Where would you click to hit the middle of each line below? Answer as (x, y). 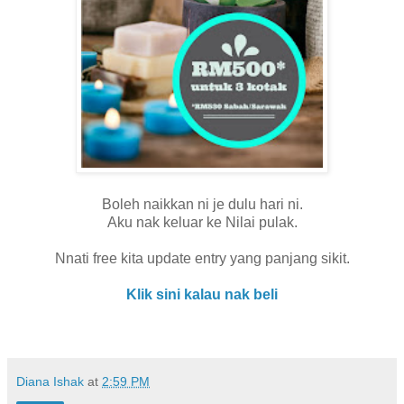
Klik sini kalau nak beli (202, 294)
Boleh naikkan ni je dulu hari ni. (202, 204)
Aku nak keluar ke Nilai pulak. (202, 222)
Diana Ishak (52, 381)
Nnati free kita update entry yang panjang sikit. (202, 258)
